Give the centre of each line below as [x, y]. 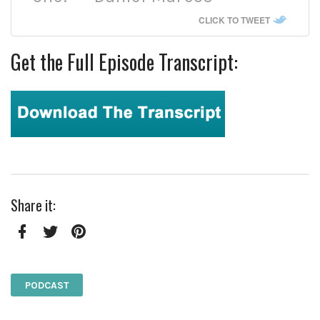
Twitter [64, 251]
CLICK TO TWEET [234, 20]
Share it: [33, 205]
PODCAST [47, 285]
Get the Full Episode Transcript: [124, 61]
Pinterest [98, 251]
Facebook [43, 251]
